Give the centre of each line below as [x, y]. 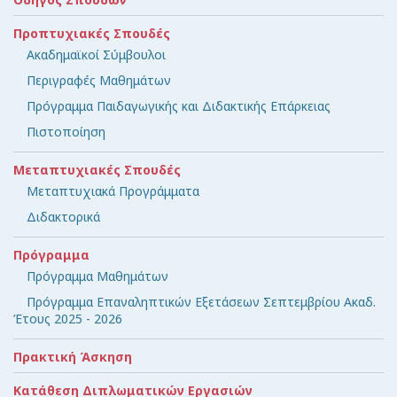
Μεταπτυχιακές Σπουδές [97, 169]
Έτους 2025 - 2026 [68, 318]
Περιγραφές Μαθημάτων [99, 80]
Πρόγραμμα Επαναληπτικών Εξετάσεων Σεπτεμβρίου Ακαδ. [201, 301]
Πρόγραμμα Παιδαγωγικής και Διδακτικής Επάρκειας [179, 105]
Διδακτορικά [63, 216]
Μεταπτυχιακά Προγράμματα [113, 191]
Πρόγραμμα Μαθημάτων [97, 276]
